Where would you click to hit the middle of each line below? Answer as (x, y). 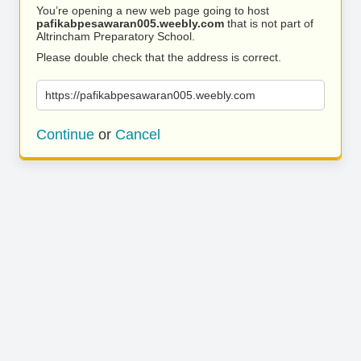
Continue (65, 135)
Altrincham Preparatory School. (116, 36)
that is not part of (269, 23)
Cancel (138, 135)
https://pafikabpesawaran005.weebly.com (150, 95)
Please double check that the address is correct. (159, 57)
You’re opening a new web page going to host (153, 10)
